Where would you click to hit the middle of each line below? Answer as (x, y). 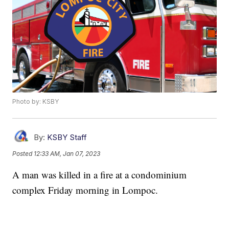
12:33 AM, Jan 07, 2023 (67, 153)
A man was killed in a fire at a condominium (100, 175)
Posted (23, 153)
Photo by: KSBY (36, 102)
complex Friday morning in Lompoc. (85, 190)
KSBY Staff (67, 138)
